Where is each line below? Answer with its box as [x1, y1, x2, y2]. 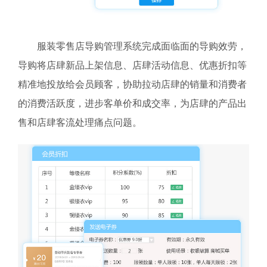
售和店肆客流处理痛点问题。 [18, 117, 142, 128]
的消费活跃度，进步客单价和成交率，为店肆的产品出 [18, 98, 247, 108]
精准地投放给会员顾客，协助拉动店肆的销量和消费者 [18, 79, 247, 89]
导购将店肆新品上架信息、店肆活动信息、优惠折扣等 [18, 60, 247, 70]
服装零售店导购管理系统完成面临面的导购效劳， [37, 41, 247, 51]
